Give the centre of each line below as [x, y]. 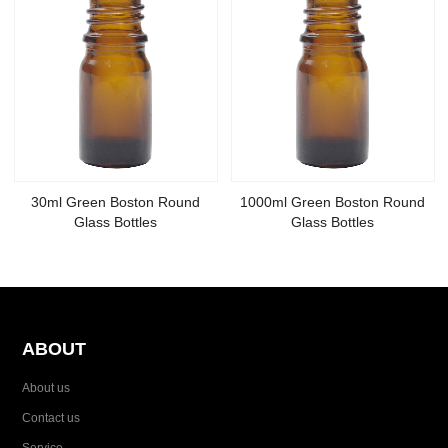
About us [45, 388]
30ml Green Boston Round [116, 202]
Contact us [50, 418]
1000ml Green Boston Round [333, 202]
